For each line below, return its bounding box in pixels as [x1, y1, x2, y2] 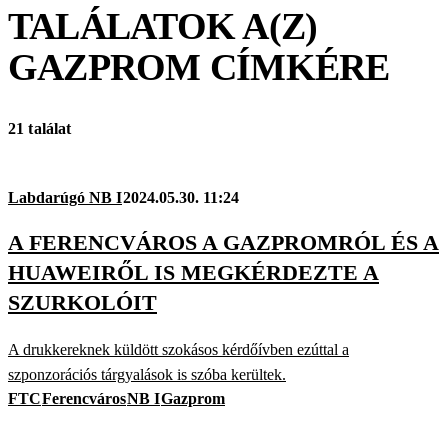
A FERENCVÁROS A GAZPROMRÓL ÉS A [8, 230, 439, 256]
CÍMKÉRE [200, 45, 390, 88]
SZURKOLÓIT [8, 290, 157, 316]
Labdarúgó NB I [8, 189, 122, 207]
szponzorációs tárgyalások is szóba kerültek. [8, 365, 286, 383]
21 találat [8, 120, 72, 138]
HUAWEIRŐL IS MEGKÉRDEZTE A [8, 260, 379, 286]
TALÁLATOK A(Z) [8, 4, 318, 47]
